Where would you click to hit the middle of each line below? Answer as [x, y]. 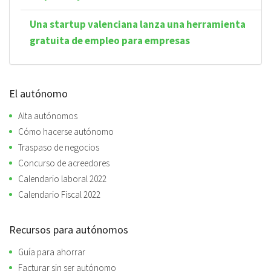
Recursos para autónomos [69, 229]
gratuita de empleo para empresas [110, 40]
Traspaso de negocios [59, 147]
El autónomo [38, 93]
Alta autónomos [48, 116]
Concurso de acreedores [64, 163]
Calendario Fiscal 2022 [59, 194]
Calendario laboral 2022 [62, 178]
